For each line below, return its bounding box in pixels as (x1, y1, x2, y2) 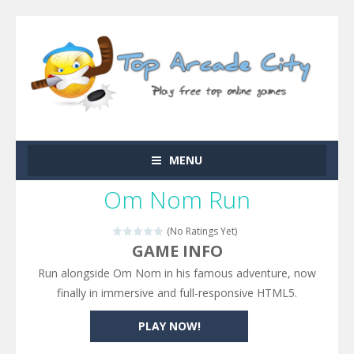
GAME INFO (131, 239, 223, 262)
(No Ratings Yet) (164, 224, 237, 238)
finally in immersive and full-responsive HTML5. (57, 284, 297, 300)
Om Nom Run (104, 183, 250, 216)
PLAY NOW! (137, 318, 201, 333)
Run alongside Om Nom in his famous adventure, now (38, 265, 316, 281)
